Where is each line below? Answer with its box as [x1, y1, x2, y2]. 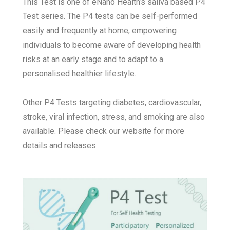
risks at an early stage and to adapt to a [23, 54, 164, 65]
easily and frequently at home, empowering [23, 26, 177, 36]
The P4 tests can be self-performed [67, 11, 198, 22]
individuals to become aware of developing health [23, 40, 201, 50]
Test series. [23, 11, 68, 22]
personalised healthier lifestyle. [23, 69, 139, 79]
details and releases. [23, 141, 98, 151]
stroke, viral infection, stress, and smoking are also [23, 112, 205, 122]
